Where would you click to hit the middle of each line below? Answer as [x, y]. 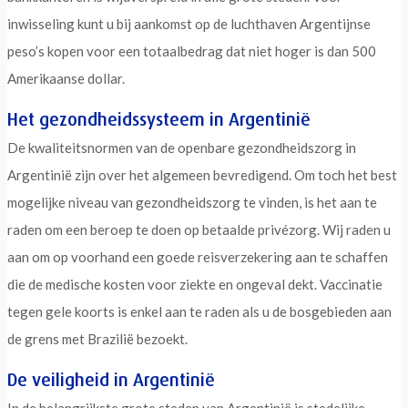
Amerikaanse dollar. [66, 78]
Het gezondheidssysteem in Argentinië [159, 119]
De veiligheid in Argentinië [111, 379]
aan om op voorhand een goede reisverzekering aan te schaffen [198, 256]
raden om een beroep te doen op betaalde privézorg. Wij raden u [199, 229]
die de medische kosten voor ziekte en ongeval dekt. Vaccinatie [195, 284]
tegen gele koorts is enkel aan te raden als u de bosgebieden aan [199, 311]
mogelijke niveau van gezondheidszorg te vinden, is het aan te [192, 202]
